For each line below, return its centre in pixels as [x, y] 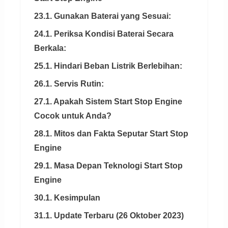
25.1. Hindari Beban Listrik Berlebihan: [108, 66]
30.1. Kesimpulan [67, 197]
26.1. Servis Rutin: [69, 83]
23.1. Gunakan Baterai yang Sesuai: [102, 16]
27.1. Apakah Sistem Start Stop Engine [108, 101]
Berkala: [50, 48]
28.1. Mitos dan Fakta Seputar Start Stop [111, 133]
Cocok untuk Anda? [73, 116]
